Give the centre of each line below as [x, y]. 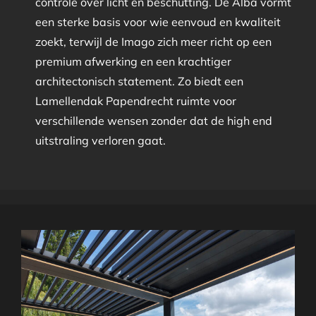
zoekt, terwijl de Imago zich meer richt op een [153, 41]
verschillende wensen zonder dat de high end [153, 120]
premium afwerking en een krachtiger [133, 61]
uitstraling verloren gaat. [100, 140]
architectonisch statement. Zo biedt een [139, 81]
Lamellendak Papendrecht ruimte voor [135, 101]
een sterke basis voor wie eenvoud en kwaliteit [158, 22]
